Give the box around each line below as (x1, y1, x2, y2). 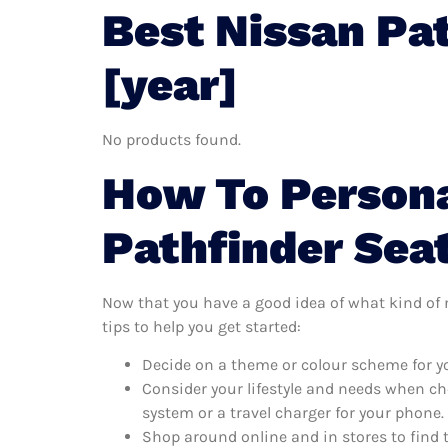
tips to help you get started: (102, 316, 301, 336)
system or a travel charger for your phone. (142, 402, 444, 422)
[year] (102, 58, 238, 112)
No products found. (102, 130, 241, 150)
